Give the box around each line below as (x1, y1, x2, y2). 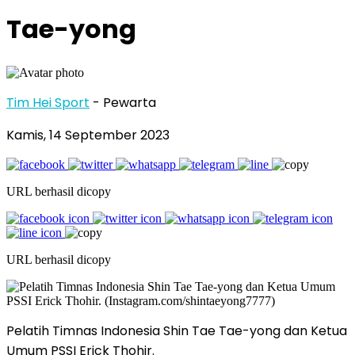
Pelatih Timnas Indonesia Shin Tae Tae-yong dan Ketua (6, 321, 347, 340)
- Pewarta (93, 93, 156, 112)
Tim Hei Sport (6, 93, 90, 112)
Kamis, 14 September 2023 (6, 125, 170, 144)
